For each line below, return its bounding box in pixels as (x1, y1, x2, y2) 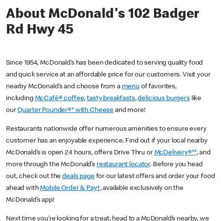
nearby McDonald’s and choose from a (6, 83, 122, 91)
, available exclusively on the (100, 185, 184, 192)
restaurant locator (96, 161, 150, 169)
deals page (62, 173, 95, 181)
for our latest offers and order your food (94, 173, 215, 181)
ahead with (6, 185, 40, 192)
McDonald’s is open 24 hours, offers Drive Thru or (6, 149, 154, 157)
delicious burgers (138, 95, 190, 103)
